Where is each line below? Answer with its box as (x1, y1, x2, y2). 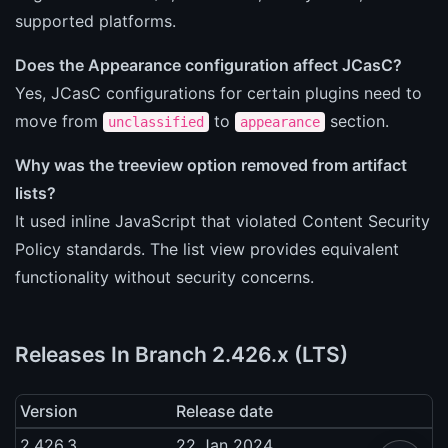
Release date (176, 400, 273, 421)
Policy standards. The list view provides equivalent (15, 238, 399, 259)
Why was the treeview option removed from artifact (15, 154, 407, 175)
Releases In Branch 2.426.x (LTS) (15, 341, 348, 367)
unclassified (108, 113, 204, 130)
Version (20, 400, 78, 421)
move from (15, 110, 103, 131)
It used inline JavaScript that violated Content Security (15, 210, 430, 231)
